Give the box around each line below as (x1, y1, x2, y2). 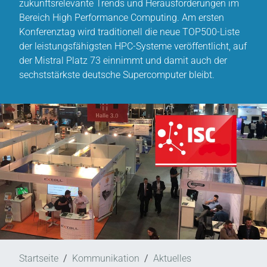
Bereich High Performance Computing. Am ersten (19, 12, 224, 23)
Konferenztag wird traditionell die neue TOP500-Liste (19, 26, 240, 38)
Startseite (19, 253, 58, 265)
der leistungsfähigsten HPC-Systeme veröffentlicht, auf (19, 41, 247, 52)
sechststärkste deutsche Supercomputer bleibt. (19, 69, 215, 80)
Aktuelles (153, 253, 191, 265)
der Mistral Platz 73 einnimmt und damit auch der (19, 55, 227, 66)
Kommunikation (72, 253, 139, 265)
